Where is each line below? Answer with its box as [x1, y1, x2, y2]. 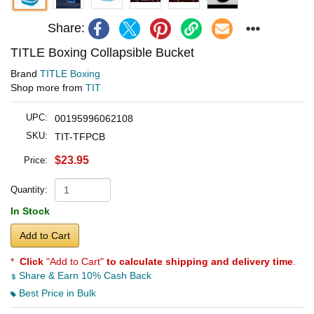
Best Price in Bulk [16, 287, 96, 299]
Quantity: [11, 184, 48, 195]
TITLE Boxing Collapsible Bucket [11, 45, 194, 60]
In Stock [11, 205, 50, 217]
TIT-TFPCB [55, 130, 105, 142]
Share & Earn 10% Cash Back [16, 269, 151, 281]
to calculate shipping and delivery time [107, 255, 293, 267]
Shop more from [11, 81, 86, 93]
